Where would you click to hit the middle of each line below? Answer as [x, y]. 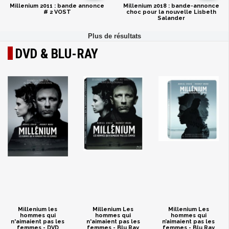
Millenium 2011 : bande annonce [57, 6]
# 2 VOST [57, 12]
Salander [171, 18]
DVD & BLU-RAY [57, 54]
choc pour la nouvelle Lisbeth [171, 12]
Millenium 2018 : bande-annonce [171, 6]
